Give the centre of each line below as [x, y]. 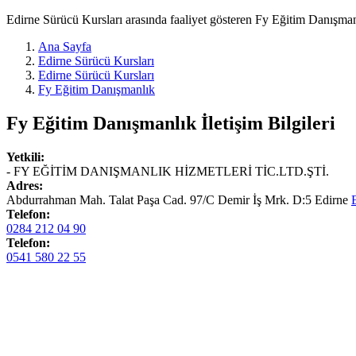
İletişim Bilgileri [266, 123]
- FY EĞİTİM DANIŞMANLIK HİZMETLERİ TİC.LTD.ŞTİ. [168, 171]
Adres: [25, 185]
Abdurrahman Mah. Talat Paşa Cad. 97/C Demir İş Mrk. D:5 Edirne [179, 199]
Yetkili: [25, 157]
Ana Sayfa [65, 46]
